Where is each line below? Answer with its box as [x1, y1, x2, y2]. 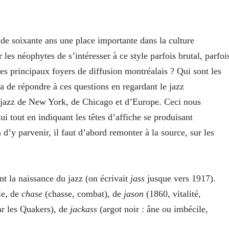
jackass [70, 204, 97, 215]
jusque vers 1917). [145, 173, 216, 184]
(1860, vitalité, [144, 189, 201, 199]
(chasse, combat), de [42, 189, 124, 199]
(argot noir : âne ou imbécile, [97, 204, 208, 215]
